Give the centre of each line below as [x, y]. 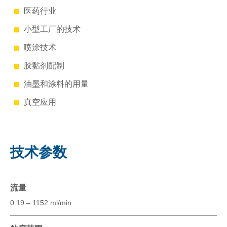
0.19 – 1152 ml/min [41, 202]
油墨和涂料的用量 [56, 84]
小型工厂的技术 [52, 29]
